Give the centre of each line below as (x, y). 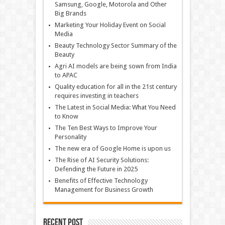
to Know (66, 117)
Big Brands (70, 14)
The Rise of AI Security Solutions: (101, 160)
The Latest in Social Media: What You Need (115, 107)
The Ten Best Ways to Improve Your (106, 128)
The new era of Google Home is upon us (113, 149)
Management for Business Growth (104, 190)
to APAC (66, 75)
